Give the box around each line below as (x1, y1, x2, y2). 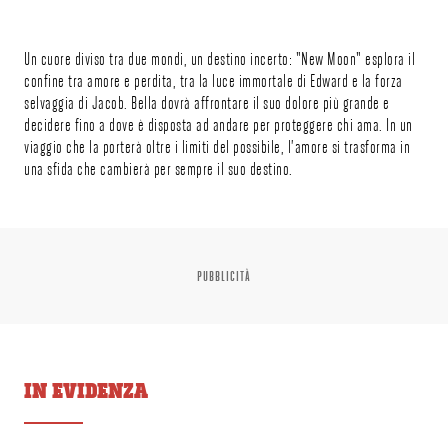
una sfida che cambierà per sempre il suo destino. (24, 159, 293, 179)
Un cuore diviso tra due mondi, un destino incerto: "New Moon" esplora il (24, 49, 415, 69)
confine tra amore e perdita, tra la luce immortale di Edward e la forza (24, 71, 403, 91)
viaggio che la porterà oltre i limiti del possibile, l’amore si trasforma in (24, 137, 410, 157)
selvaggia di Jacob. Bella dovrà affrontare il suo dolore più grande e (24, 93, 390, 113)
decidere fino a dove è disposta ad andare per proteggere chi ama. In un (24, 115, 413, 135)
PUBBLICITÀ (196, 268, 252, 284)
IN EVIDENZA (24, 378, 148, 407)
